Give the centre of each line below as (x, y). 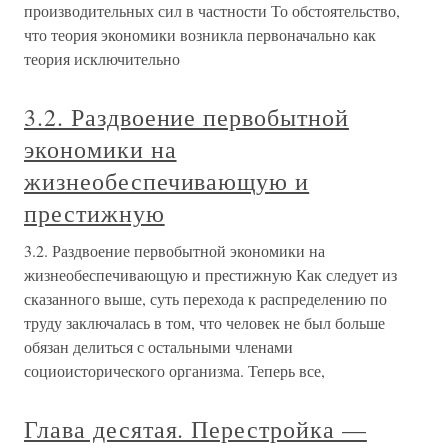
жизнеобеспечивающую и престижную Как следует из (210, 274)
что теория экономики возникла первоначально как (200, 34)
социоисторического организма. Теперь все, (174, 370)
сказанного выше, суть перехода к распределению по (205, 298)
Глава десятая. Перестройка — (195, 429)
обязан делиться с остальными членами (158, 346)
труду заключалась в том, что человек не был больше (204, 322)
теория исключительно (102, 58)
